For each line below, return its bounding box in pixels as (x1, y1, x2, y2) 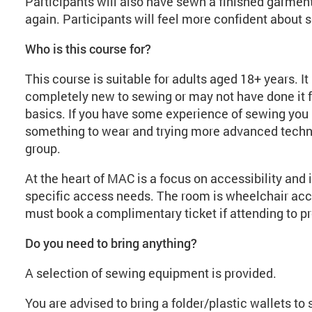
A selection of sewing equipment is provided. (24, 265, 276, 281)
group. (24, 140, 63, 157)
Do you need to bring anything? (24, 235, 197, 251)
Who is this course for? (24, 40, 151, 57)
